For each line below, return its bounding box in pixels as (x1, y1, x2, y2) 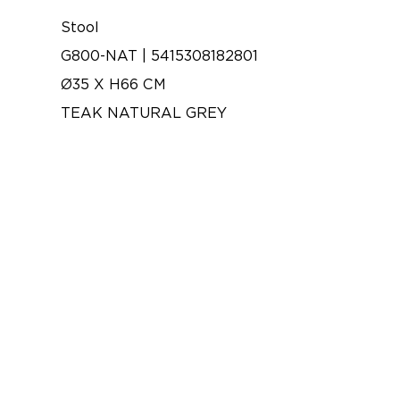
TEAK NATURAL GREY (61, 104, 227, 121)
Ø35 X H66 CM (61, 76, 166, 93)
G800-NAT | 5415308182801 (61, 47, 258, 64)
